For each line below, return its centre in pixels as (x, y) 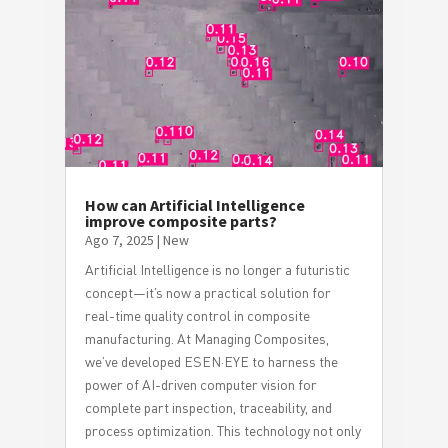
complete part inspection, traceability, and (208, 407)
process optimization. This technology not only (222, 430)
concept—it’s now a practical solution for (207, 292)
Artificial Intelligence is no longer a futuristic (217, 269)
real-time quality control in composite (197, 315)
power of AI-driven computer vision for (200, 384)
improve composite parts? (180, 220)
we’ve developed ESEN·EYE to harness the (211, 361)
